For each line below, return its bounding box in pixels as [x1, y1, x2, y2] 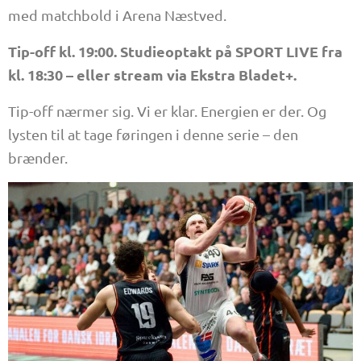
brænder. [8, 148, 68, 166]
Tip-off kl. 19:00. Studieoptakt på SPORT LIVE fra [8, 41, 342, 60]
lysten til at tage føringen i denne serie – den [8, 125, 298, 143]
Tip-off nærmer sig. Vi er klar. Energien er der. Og [8, 102, 326, 119]
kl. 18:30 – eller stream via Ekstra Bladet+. [8, 64, 297, 84]
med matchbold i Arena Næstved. [8, 6, 226, 23]
